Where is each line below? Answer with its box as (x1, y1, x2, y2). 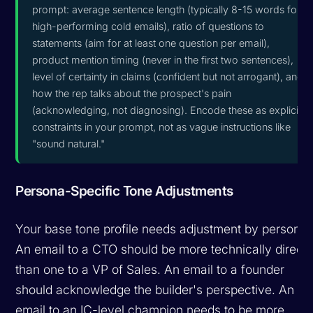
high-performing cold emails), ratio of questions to (32, 20, 265, 32)
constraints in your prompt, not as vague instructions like (32, 120, 291, 133)
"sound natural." (32, 137, 105, 150)
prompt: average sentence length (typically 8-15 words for (32, 3, 301, 15)
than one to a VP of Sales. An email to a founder (15, 261, 285, 277)
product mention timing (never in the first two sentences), (32, 53, 294, 66)
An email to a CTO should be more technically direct (15, 241, 307, 256)
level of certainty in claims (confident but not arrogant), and (32, 70, 304, 82)
